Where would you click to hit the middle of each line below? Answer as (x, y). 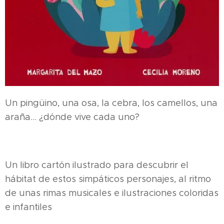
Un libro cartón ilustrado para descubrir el (97, 165)
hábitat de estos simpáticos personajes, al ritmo (108, 179)
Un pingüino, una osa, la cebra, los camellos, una (111, 103)
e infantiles (28, 207)
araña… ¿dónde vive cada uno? (72, 117)
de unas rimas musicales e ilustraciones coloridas (112, 193)
